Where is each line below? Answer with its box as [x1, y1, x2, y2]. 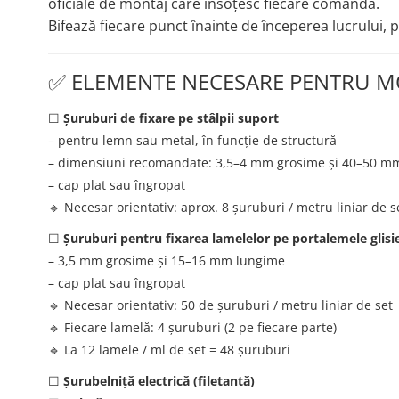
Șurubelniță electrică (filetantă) [62, 372, 255, 390]
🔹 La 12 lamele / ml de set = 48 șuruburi [47, 341, 290, 359]
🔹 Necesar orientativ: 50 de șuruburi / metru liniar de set [47, 297, 393, 314]
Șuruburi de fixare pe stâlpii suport [62, 110, 279, 127]
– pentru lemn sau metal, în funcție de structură [47, 132, 337, 150]
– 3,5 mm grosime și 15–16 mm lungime [47, 252, 285, 270]
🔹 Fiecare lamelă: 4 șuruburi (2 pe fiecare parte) [47, 319, 337, 337]
